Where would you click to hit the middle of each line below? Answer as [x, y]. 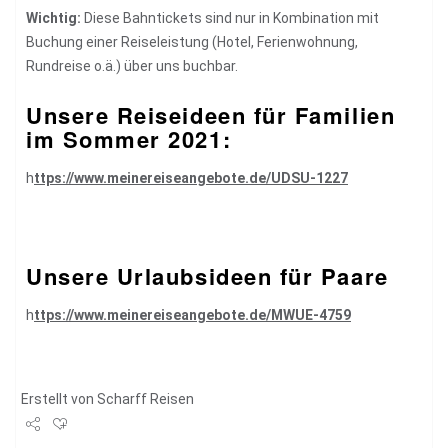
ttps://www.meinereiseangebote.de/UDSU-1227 [191, 177]
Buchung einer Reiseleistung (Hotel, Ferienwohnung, [192, 41]
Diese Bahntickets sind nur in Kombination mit [230, 17]
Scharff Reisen [145, 398]
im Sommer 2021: [129, 138]
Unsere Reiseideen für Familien [211, 114]
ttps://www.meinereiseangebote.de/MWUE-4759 [192, 314]
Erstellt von [59, 398]
